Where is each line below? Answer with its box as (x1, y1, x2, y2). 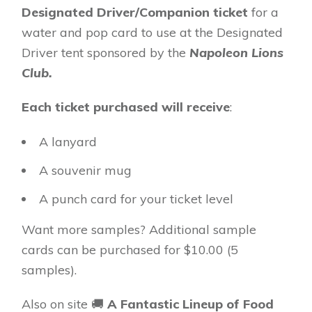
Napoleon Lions (189, 45, 283, 61)
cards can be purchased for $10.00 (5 (22, 242, 238, 258)
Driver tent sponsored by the (22, 45, 189, 61)
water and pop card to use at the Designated (22, 24, 283, 41)
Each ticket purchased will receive (22, 99, 230, 116)
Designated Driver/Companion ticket (22, 4, 248, 21)
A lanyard (39, 134, 97, 150)
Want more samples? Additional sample (22, 221, 256, 238)
